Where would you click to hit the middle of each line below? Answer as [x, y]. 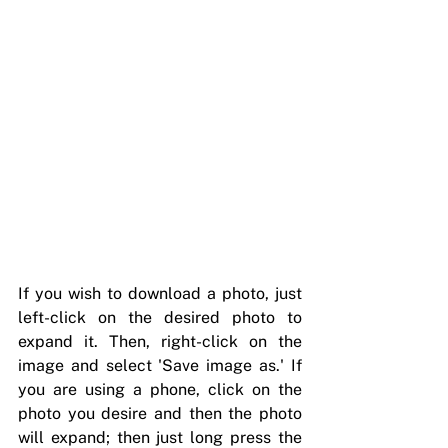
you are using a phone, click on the [160, 390]
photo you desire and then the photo [160, 414]
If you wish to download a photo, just [160, 294]
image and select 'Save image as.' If [160, 366]
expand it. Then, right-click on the [160, 342]
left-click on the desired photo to [160, 318]
